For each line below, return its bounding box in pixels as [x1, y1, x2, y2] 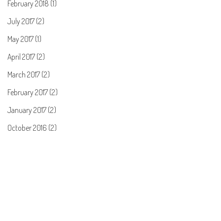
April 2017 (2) [7, 52, 45, 62]
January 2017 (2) [7, 105, 56, 115]
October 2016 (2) [7, 123, 57, 133]
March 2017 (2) [7, 70, 50, 80]
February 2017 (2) [7, 87, 58, 98]
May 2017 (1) [7, 34, 41, 44]
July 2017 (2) [7, 16, 44, 27]
